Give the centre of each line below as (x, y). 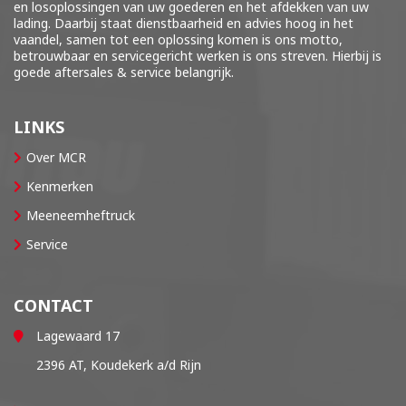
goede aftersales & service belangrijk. (124, 72)
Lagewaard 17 (78, 336)
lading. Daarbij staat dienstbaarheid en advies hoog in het (184, 23)
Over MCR (56, 157)
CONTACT (53, 305)
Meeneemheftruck (81, 215)
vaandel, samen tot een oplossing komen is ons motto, (178, 39)
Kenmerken (60, 186)
